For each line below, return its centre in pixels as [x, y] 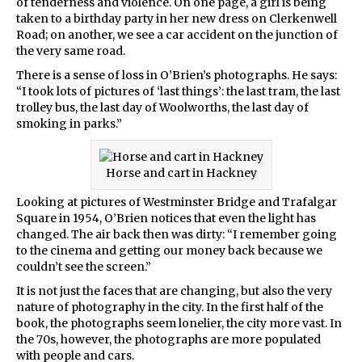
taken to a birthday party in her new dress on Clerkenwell [177, 18]
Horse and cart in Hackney [181, 173]
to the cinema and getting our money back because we [169, 250]
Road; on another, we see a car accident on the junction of [177, 34]
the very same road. [71, 51]
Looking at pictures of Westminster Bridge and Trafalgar [177, 202]
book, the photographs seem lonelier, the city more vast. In [179, 323]
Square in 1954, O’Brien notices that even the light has [166, 218]
